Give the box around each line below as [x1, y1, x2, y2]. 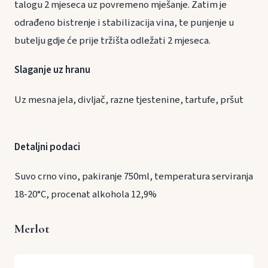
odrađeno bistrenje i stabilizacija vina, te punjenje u [14, 16, 234, 31]
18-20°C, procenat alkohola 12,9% [14, 187, 157, 202]
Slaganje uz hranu [14, 63, 121, 78]
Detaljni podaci [14, 139, 80, 154]
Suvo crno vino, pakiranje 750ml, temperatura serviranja [14, 169, 253, 184]
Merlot [14, 221, 50, 236]
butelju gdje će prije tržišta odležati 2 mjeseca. [14, 33, 211, 48]
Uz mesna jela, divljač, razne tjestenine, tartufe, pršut [14, 92, 243, 107]
